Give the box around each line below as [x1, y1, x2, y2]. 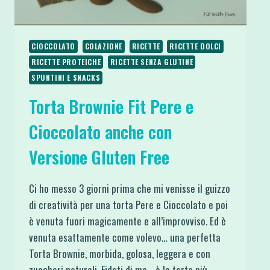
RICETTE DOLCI [169, 40, 222, 51]
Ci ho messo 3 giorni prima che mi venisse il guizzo [29, 180, 230, 196]
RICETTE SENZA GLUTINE [110, 56, 193, 67]
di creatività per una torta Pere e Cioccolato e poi [29, 196, 228, 212]
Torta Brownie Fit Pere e [29, 93, 193, 119]
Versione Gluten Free [29, 144, 169, 169]
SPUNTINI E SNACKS [31, 72, 101, 83]
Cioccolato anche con [29, 119, 172, 144]
